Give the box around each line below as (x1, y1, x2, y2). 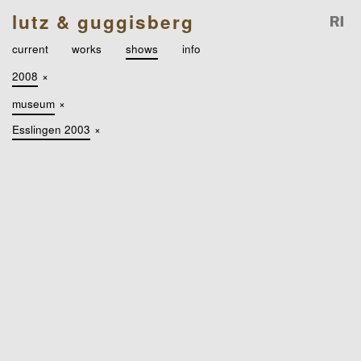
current (11, 39, 48, 56)
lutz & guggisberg (11, 8, 194, 35)
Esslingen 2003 (11, 121, 90, 138)
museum (11, 95, 55, 112)
